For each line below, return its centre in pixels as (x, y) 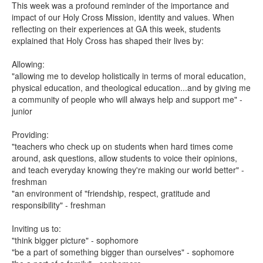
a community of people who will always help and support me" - (127, 99)
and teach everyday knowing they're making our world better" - (128, 170)
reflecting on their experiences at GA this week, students (116, 29)
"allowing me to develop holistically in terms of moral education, (129, 76)
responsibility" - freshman (59, 205)
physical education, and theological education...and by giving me (131, 87)
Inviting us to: (38, 228)
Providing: (31, 134)
